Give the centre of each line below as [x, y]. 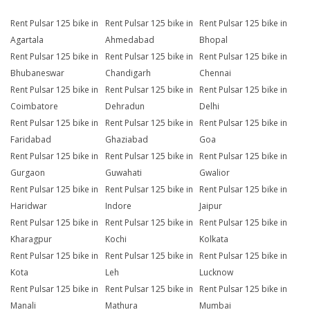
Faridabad [31, 140]
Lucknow [217, 273]
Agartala [27, 40]
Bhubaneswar [37, 73]
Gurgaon [28, 173]
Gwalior [215, 173]
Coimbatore [34, 107]
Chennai [216, 73]
